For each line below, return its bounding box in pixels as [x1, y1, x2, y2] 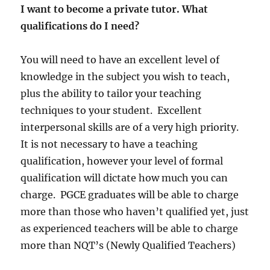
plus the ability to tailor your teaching [20, 87, 202, 99]
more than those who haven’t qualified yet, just [20, 205, 250, 218]
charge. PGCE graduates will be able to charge [20, 188, 239, 201]
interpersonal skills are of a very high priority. [20, 121, 242, 133]
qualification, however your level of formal [20, 154, 224, 167]
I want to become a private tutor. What [20, 2, 209, 15]
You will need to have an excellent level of [20, 53, 220, 66]
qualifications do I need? [20, 19, 140, 32]
